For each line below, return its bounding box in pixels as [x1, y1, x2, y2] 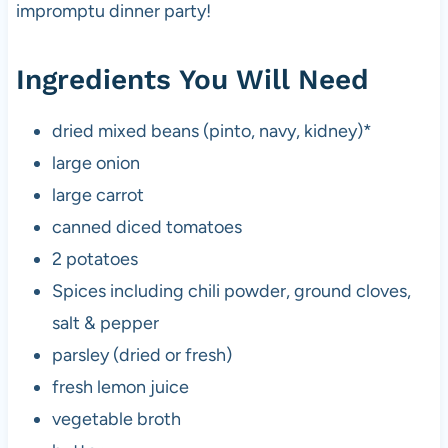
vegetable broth [51, 407, 181, 430]
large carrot [51, 183, 144, 206]
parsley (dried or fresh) [51, 343, 232, 366]
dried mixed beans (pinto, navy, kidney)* [51, 119, 372, 142]
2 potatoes [51, 247, 138, 270]
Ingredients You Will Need [15, 62, 369, 96]
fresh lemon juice [51, 375, 189, 398]
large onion [51, 151, 140, 174]
